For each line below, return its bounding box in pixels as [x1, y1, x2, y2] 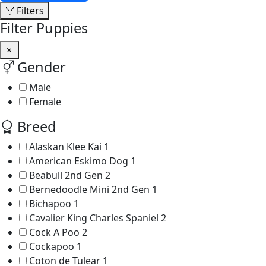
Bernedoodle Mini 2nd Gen [29, 183, 150, 196]
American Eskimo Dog [29, 154, 128, 167]
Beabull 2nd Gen [29, 169, 103, 182]
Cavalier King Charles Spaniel [29, 211, 159, 224]
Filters [17, 4, 44, 17]
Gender [14, 58, 66, 77]
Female [29, 95, 61, 108]
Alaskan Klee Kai [29, 140, 102, 153]
